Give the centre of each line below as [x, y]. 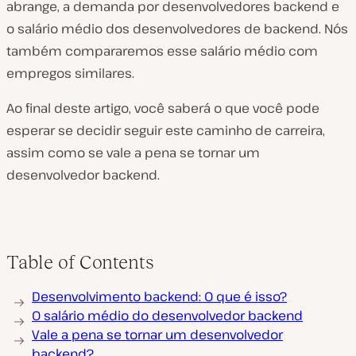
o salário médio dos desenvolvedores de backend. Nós [177, 29]
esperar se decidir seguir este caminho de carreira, [166, 130]
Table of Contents [80, 262]
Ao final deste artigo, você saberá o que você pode [163, 108]
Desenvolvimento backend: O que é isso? [159, 296]
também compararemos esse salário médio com [162, 51]
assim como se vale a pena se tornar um [133, 153]
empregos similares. [70, 73]
